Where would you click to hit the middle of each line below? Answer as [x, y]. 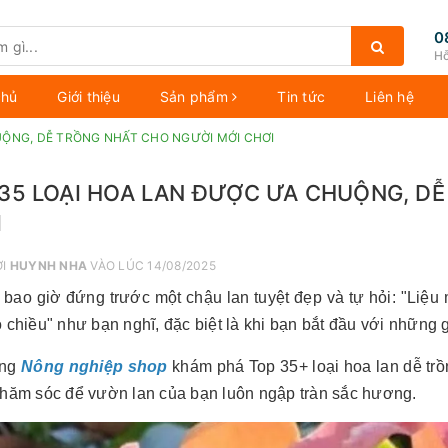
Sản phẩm [195, 96]
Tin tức [301, 96]
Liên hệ [389, 96]
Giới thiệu [88, 96]
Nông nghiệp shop [94, 366]
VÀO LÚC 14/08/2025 [151, 265]
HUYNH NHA [48, 265]
